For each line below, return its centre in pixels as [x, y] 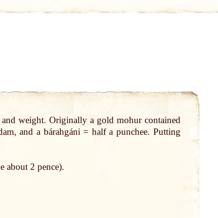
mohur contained [147, 120]
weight [31, 120]
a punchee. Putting [143, 132]
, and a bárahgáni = [53, 132]
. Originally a [70, 120]
